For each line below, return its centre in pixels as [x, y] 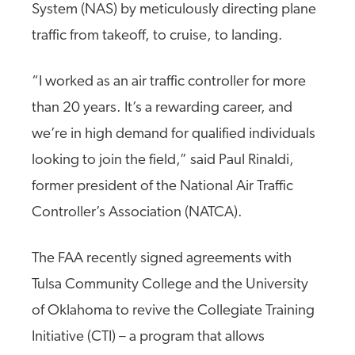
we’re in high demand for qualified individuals [174, 134]
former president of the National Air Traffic [162, 187]
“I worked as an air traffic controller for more [169, 82]
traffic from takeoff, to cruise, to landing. [159, 36]
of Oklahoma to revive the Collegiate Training [173, 311]
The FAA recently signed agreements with [162, 259]
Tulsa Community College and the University [170, 285]
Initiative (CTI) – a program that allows [148, 337]
